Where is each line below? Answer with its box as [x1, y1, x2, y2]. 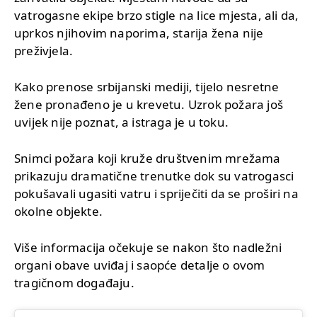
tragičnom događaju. [14, 274, 134, 291]
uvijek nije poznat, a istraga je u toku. [14, 113, 229, 130]
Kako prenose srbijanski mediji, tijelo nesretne [14, 78, 279, 95]
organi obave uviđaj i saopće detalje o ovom [14, 256, 265, 273]
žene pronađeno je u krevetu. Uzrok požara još [14, 96, 284, 113]
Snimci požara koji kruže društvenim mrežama [14, 149, 281, 166]
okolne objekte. [14, 202, 103, 219]
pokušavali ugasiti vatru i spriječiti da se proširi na [14, 185, 299, 202]
